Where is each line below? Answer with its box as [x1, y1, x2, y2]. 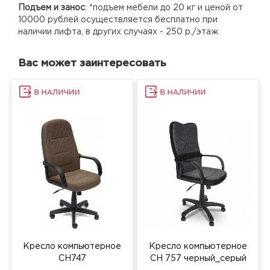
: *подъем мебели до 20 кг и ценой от [85, 4, 243, 11]
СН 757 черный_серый [149, 254, 246, 262]
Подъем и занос [18, 4, 85, 11]
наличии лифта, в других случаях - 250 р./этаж [18, 28, 218, 36]
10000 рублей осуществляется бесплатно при [18, 16, 218, 24]
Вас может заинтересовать [18, 58, 166, 68]
